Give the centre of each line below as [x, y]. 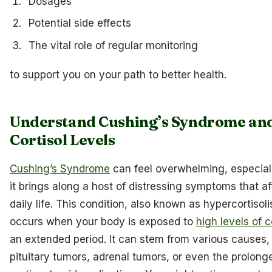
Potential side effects [80, 23]
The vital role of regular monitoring [113, 45]
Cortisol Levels [63, 140]
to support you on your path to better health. [118, 74]
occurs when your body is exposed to [103, 222]
